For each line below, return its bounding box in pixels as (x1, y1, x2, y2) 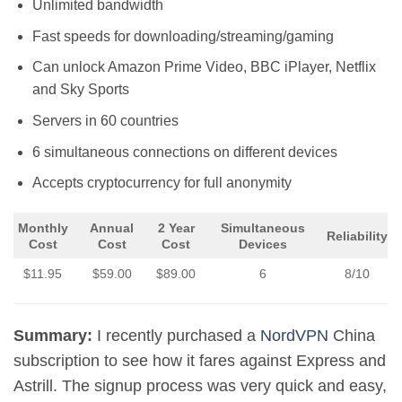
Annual (90, 221, 134, 236)
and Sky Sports (31, 82, 129, 98)
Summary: (13, 326, 97, 345)
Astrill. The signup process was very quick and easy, (13, 376, 387, 395)
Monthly (17, 221, 68, 236)
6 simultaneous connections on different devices (31, 144, 337, 160)
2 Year (157, 221, 195, 236)
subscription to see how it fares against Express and (13, 351, 386, 370)
